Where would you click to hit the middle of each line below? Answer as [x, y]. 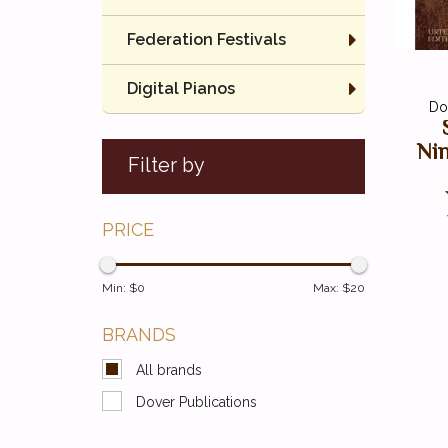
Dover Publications [196, 402]
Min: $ [119, 288]
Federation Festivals [206, 39]
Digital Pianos [181, 88]
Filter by [166, 165]
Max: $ [331, 288]
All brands [169, 370]
